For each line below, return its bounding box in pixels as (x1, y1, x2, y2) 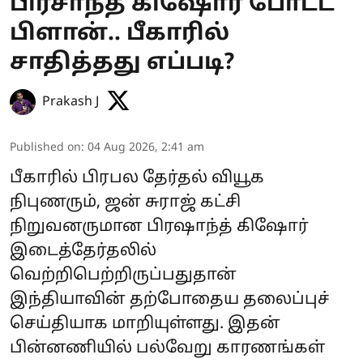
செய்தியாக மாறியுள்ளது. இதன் (10, 314, 280, 334)
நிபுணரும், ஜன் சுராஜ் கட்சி (10, 192, 241, 212)
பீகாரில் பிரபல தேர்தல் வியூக (10, 168, 264, 188)
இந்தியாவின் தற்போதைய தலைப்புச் (10, 289, 329, 310)
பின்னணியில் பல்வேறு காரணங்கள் (10, 338, 325, 358)
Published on (10, 140, 81, 155)
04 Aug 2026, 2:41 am (88, 140, 204, 155)
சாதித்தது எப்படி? (10, 49, 234, 77)
